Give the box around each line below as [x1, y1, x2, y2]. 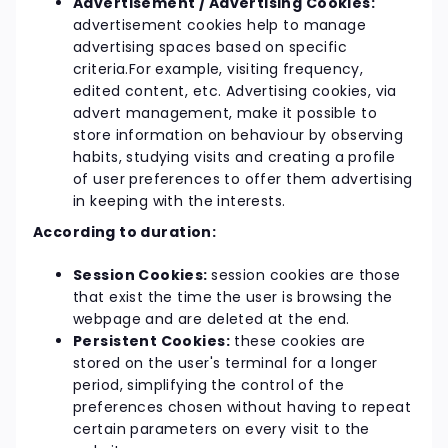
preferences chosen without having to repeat [73, 396, 412, 417]
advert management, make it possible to [73, 103, 377, 124]
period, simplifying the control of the [73, 374, 344, 395]
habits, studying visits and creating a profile [73, 147, 396, 168]
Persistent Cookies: [73, 330, 230, 351]
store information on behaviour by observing [73, 125, 404, 146]
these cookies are [229, 330, 366, 351]
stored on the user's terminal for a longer [73, 352, 378, 373]
